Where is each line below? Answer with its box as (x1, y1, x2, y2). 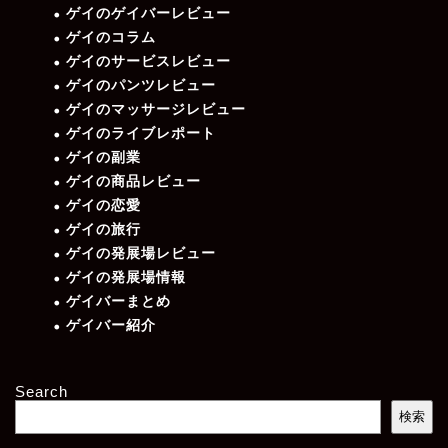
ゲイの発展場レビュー (66, 245, 216, 261)
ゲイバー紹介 (66, 317, 156, 333)
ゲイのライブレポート (66, 125, 216, 141)
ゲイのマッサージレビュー (66, 101, 246, 117)
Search (15, 382, 68, 400)
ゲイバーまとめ (66, 293, 171, 309)
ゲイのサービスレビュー (66, 53, 231, 69)
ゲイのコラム (66, 29, 156, 45)
